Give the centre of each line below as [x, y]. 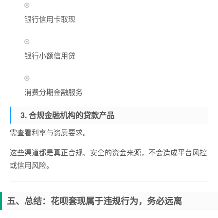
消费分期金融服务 [54, 92]
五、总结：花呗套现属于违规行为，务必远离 [94, 201]
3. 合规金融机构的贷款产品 [67, 115]
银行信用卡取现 [50, 19]
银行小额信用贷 [50, 55]
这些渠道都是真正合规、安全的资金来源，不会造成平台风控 [108, 152]
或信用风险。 [32, 165]
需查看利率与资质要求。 [50, 132]
